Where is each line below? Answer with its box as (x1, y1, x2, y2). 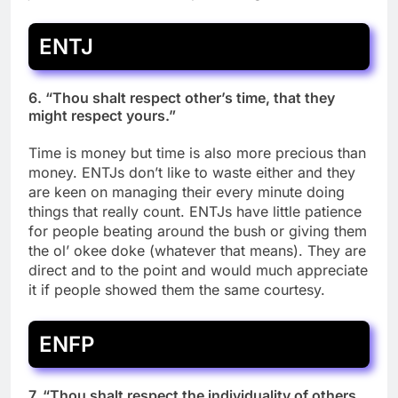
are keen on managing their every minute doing (28, 183, 345, 202)
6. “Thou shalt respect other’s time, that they (28, 88, 335, 107)
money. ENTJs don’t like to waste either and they (28, 163, 355, 182)
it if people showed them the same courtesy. (28, 281, 325, 299)
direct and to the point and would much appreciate (28, 261, 368, 280)
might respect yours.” (28, 106, 176, 124)
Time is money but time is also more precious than (28, 144, 366, 163)
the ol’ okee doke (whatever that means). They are (28, 242, 366, 260)
